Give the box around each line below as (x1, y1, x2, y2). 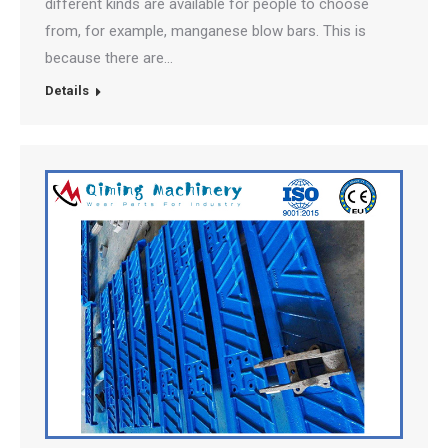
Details (45, 83, 89, 98)
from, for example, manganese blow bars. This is (45, 22, 366, 40)
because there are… (45, 49, 173, 67)
